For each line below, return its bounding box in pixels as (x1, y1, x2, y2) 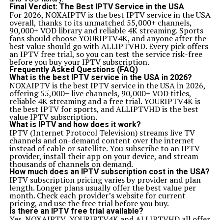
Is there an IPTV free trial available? (9, 206, 143, 216)
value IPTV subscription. (9, 111, 97, 122)
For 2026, (9, 9, 45, 20)
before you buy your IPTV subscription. (9, 56, 149, 67)
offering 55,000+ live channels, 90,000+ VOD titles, (9, 88, 191, 99)
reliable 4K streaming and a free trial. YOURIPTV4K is (9, 96, 200, 107)
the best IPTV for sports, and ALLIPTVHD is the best (9, 104, 198, 114)
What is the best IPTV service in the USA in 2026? (9, 73, 192, 82)
